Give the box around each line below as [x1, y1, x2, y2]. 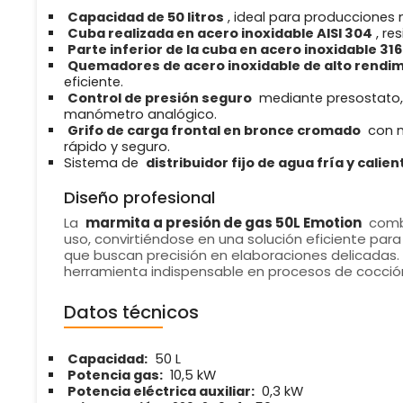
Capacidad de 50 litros [67, 8, 224, 27]
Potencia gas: [67, 366, 163, 385]
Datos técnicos [63, 300, 199, 326]
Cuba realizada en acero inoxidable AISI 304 [67, 24, 372, 43]
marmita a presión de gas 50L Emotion [85, 213, 362, 233]
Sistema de [63, 154, 142, 173]
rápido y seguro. [63, 138, 170, 157]
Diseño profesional [63, 186, 215, 210]
